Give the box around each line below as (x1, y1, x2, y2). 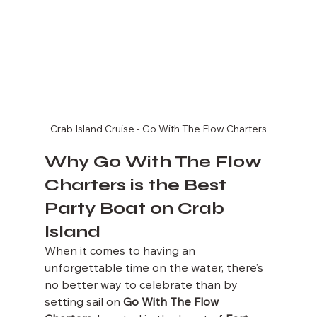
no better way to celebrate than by (44, 279, 241, 292)
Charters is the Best (44, 174, 231, 195)
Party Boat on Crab (44, 197, 229, 219)
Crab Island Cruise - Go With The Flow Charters (50, 125, 267, 135)
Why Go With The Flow (44, 151, 266, 172)
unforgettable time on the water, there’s (44, 263, 266, 275)
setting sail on (44, 296, 123, 309)
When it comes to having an (44, 246, 198, 258)
